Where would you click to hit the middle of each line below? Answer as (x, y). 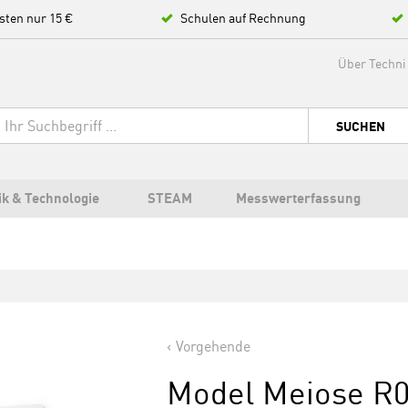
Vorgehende (214, 346)
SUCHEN (361, 127)
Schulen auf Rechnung (243, 18)
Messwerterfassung (298, 198)
